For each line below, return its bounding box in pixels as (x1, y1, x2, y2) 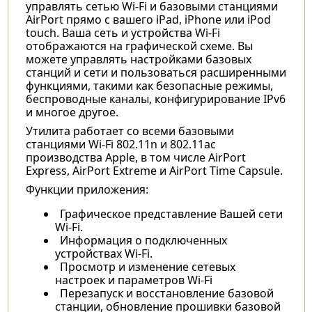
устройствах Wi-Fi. (54, 245, 153, 261)
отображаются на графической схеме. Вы (25, 38, 253, 54)
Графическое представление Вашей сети (59, 205, 283, 221)
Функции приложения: (25, 181, 148, 197)
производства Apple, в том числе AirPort (25, 149, 246, 165)
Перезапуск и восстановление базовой (59, 285, 274, 301)
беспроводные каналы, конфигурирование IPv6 (25, 91, 286, 107)
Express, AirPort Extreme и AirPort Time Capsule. (25, 162, 283, 178)
